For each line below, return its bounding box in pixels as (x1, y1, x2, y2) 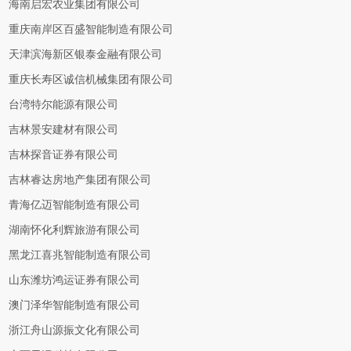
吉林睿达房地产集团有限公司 (9, 174, 152, 186)
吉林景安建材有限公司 (9, 124, 119, 136)
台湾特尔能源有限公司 (9, 99, 119, 110)
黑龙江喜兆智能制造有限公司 (9, 249, 152, 261)
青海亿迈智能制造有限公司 (9, 199, 141, 211)
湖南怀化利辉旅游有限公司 (9, 224, 141, 236)
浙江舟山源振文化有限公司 (9, 324, 141, 336)
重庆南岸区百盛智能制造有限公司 (9, 24, 174, 35)
